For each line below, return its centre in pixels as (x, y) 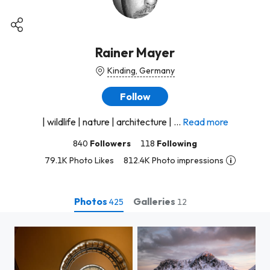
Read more (205, 122)
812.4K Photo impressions (173, 160)
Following (177, 143)
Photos (91, 201)
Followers (110, 143)
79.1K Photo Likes (79, 160)
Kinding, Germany (141, 71)
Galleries (155, 201)
